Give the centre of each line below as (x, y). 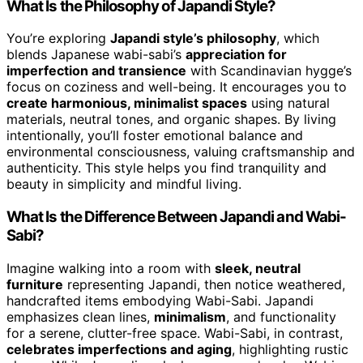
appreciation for (236, 55)
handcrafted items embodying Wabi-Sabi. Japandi (160, 300)
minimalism (190, 316)
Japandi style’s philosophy (193, 38)
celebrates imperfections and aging (119, 349)
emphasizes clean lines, (80, 316)
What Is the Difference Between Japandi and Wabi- (177, 217)
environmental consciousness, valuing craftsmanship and (181, 152)
